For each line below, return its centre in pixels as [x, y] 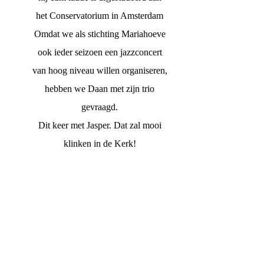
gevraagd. [100, 107]
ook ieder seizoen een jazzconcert [100, 52]
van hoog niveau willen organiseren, [100, 70]
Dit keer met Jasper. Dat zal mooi [100, 125]
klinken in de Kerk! [100, 143]
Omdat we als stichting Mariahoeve [100, 34]
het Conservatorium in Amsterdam [100, 15]
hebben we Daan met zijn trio [100, 88]
